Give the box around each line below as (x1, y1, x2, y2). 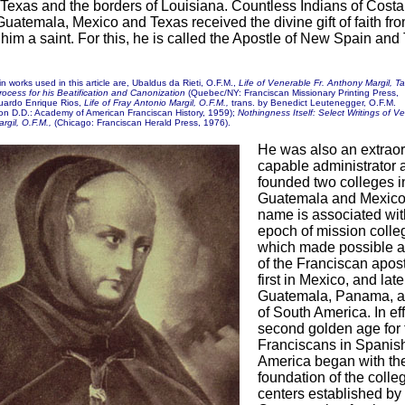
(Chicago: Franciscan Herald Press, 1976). (52, 118, 231, 127)
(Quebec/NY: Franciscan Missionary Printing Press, (188, 88, 399, 98)
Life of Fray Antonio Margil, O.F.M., (84, 98, 229, 108)
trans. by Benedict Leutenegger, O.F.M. (229, 98, 396, 108)
